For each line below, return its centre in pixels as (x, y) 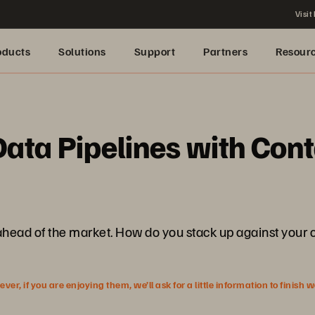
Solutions (82, 51)
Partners (225, 51)
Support (154, 51)
